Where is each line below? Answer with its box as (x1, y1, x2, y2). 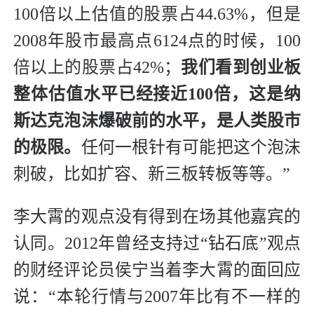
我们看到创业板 (181, 58, 301, 77)
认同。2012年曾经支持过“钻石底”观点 (13, 234, 301, 253)
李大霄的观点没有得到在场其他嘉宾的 (13, 207, 301, 226)
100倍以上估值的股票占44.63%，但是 (13, 5, 301, 24)
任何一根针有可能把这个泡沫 (81, 138, 301, 157)
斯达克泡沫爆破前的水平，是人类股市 (13, 111, 301, 130)
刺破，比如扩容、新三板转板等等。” (13, 165, 290, 184)
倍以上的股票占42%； (13, 58, 181, 77)
